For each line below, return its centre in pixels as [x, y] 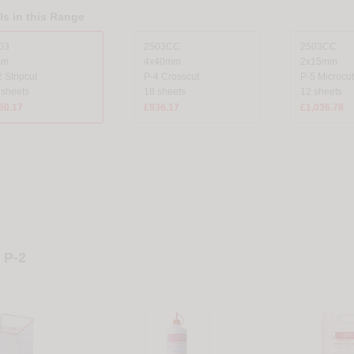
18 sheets [164, 92]
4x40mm [162, 62]
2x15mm [318, 62]
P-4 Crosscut [171, 77]
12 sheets [321, 92]
